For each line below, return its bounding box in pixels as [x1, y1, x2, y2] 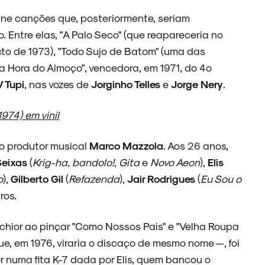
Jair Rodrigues [127, 172, 198, 185]
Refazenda [69, 172, 119, 185]
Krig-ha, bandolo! [33, 156, 114, 168]
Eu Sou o [201, 172, 241, 185]
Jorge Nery [171, 77, 223, 90]
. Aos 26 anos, [163, 139, 228, 151]
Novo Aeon [150, 156, 200, 168]
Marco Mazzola [89, 139, 163, 151]
